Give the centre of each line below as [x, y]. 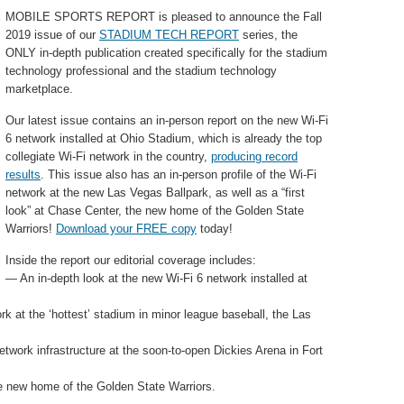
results [23, 174]
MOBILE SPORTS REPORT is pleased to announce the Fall [164, 17]
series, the [268, 35]
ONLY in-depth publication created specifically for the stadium [166, 53]
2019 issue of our [52, 35]
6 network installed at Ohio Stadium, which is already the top [164, 138]
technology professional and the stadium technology [141, 71]
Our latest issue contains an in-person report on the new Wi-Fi [167, 120]
